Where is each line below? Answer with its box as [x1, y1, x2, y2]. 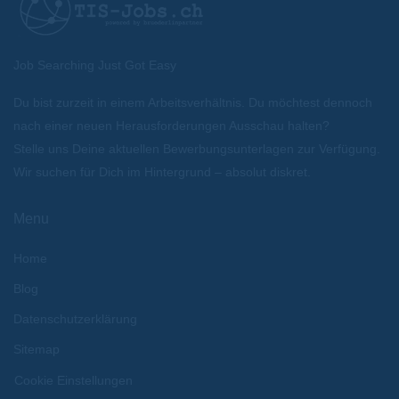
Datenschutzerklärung [13, 312, 137, 327]
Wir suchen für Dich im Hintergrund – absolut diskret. [13, 165, 311, 180]
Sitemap [13, 342, 60, 357]
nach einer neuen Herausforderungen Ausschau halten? [13, 118, 330, 134]
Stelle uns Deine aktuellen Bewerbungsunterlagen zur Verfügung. [13, 142, 380, 157]
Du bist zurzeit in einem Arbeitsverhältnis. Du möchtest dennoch [13, 95, 372, 110]
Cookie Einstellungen [14, 373, 133, 388]
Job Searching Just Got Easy [13, 58, 176, 73]
